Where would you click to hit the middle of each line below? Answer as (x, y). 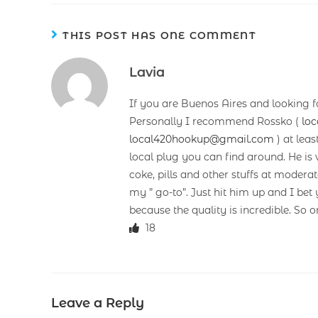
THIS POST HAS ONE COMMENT (159, 35)
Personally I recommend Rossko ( (215, 121)
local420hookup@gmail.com (202, 139)
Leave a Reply (98, 303)
